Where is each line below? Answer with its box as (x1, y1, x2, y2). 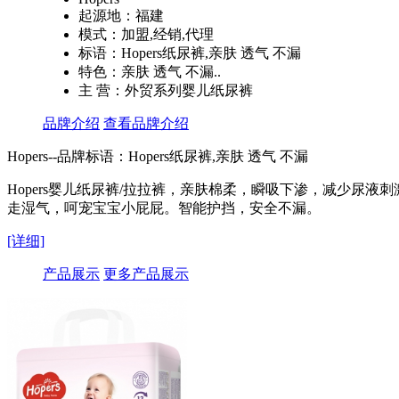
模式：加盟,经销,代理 (78, 26, 214, 42)
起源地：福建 (78, 7, 164, 23)
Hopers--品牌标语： (7, 148, 128, 164)
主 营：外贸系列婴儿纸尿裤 (78, 82, 253, 98)
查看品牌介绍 (103, 115, 189, 131)
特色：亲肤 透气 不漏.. (78, 63, 221, 79)
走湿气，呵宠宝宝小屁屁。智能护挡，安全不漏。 (7, 199, 321, 216)
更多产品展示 (103, 265, 189, 281)
